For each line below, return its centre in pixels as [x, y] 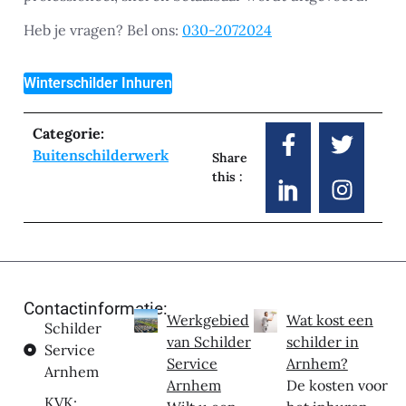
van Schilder [208, 341]
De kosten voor [337, 385]
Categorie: [68, 133]
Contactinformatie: [96, 308]
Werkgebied [208, 319]
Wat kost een [329, 319]
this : [227, 176]
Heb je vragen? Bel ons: [103, 30]
